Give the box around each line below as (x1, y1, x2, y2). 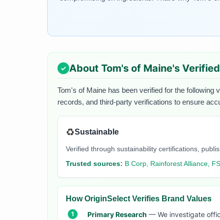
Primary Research (87, 210, 147, 219)
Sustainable (75, 128, 119, 137)
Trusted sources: (66, 160, 123, 167)
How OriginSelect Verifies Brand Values (66, 194, 212, 203)
